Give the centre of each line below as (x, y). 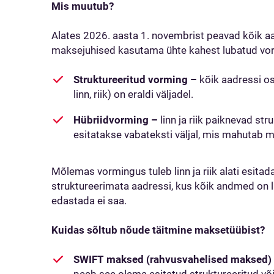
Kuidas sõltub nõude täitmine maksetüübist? (159, 230)
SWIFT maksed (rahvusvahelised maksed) (172, 259)
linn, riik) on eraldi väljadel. (137, 94)
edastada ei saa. (90, 201)
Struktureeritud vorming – (135, 80)
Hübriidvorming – (116, 120)
